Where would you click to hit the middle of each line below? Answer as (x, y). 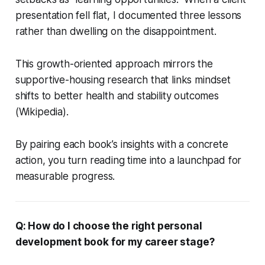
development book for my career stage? (115, 242)
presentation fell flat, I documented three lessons (128, 15)
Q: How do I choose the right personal (109, 226)
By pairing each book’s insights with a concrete (122, 144)
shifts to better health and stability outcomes (117, 96)
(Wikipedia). (42, 112)
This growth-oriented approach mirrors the (114, 64)
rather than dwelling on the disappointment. (116, 31)
